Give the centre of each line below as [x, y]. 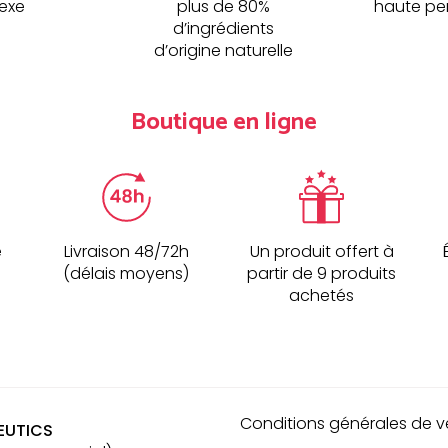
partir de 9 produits [322, 274]
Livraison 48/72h [126, 252]
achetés [322, 296]
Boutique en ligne [224, 123]
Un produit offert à [321, 252]
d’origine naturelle [224, 51]
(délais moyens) [126, 274]
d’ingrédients [224, 29]
